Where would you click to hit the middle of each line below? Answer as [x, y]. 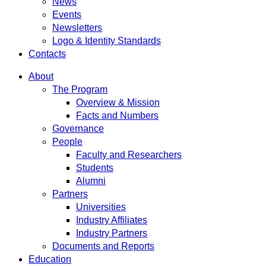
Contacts [47, 54]
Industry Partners [112, 233]
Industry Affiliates [112, 220]
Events [67, 15]
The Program [80, 89]
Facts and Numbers [117, 115]
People [67, 142]
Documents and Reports [103, 246]
